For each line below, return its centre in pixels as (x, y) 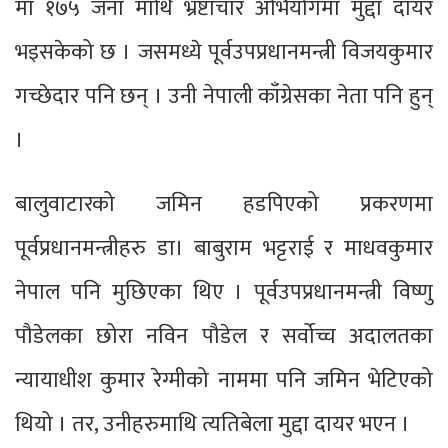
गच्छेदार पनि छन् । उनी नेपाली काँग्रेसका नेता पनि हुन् (224, 97)
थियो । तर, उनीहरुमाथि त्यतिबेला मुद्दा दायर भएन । (212, 425)
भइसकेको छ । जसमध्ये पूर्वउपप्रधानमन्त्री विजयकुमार (224, 53)
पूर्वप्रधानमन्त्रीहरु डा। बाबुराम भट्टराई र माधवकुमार (224, 249)
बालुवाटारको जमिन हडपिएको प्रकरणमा (224, 205)
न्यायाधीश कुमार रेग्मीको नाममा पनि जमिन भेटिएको (224, 381)
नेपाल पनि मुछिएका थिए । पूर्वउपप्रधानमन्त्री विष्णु (224, 293)
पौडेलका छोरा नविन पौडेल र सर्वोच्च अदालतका (224, 337)
